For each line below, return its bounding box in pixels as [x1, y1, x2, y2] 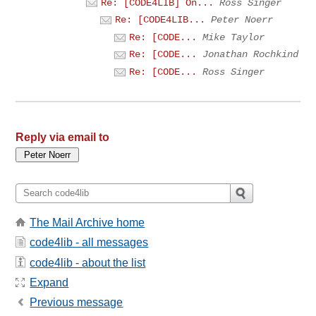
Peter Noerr [211, 14, 274, 26]
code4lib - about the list [30, 256, 146, 269]
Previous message [30, 296, 123, 309]
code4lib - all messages [30, 236, 149, 249]
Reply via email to [16, 130, 110, 143]
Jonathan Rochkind [202, 49, 299, 61]
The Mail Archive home [30, 216, 145, 229]
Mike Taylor [202, 31, 265, 43]
